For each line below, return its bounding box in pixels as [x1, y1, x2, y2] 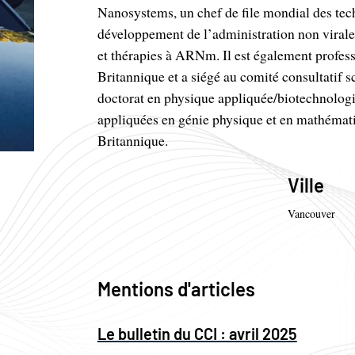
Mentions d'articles [97, 277, 255, 300]
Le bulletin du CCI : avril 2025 [97, 323, 297, 343]
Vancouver [288, 205, 336, 221]
